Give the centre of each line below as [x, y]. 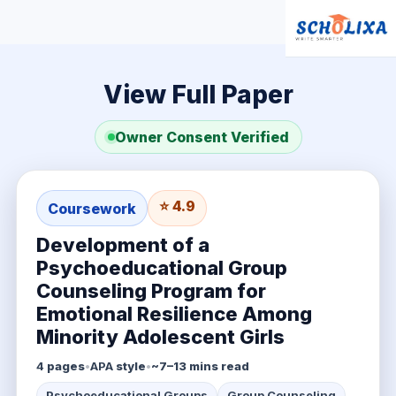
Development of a [122, 245]
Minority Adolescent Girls [160, 337]
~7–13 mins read [200, 366]
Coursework [91, 208]
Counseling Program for [151, 291]
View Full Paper [198, 95]
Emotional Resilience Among [174, 314]
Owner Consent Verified [202, 137]
